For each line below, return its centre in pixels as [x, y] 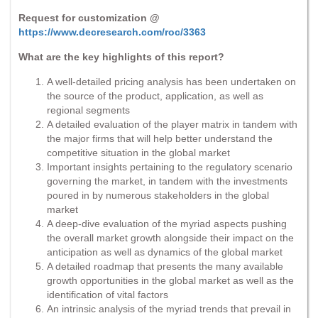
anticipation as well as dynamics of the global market [165, 252]
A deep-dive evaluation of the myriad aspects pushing [167, 223]
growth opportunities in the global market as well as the [170, 280]
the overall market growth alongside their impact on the [170, 237]
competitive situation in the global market [138, 152]
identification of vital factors [108, 294]
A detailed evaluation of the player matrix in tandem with [172, 124]
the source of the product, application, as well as [155, 95]
